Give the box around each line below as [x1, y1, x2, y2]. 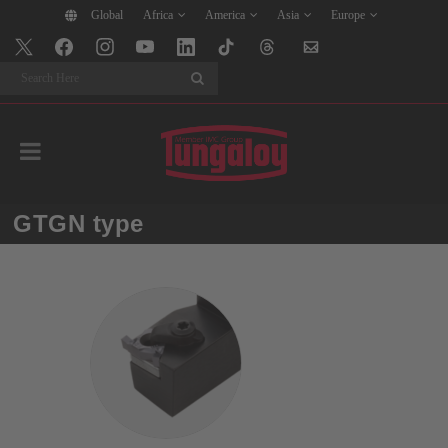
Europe [331, 8, 365, 22]
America [205, 8, 245, 22]
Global [91, 8, 123, 22]
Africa [143, 8, 173, 22]
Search [91, 71, 128, 86]
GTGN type [13, 210, 144, 237]
